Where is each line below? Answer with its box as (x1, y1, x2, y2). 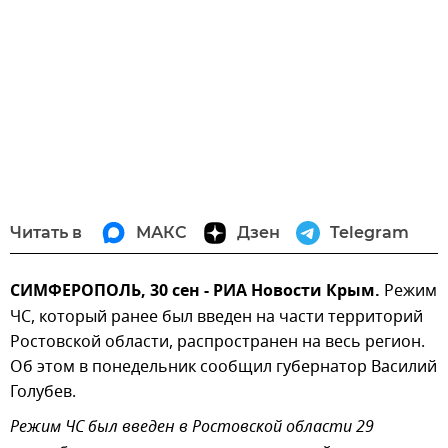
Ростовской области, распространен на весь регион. (10, 329, 425, 354)
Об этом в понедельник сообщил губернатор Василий (10, 354, 437, 379)
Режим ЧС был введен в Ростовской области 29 (10, 414, 374, 441)
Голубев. (10, 379, 76, 404)
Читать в (10, 222, 82, 242)
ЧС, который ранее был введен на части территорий (10, 304, 423, 329)
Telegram (330, 222, 409, 242)
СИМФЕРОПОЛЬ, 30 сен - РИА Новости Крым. (10, 278, 380, 305)
